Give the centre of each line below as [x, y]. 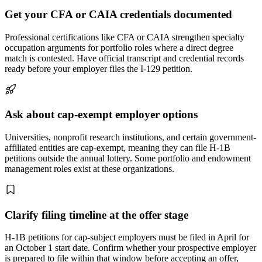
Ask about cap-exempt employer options [101, 115]
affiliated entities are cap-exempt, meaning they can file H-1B [118, 147]
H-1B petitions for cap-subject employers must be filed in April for [127, 237]
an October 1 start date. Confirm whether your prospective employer [130, 248]
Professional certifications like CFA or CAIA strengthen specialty [125, 37]
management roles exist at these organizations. [89, 168]
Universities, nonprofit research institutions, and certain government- [130, 137]
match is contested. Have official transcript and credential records [124, 58]
